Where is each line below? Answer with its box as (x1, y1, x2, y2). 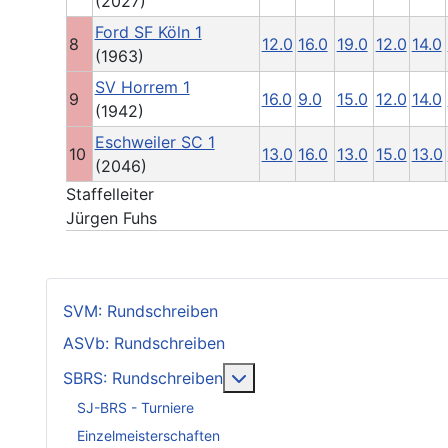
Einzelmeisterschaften (77, 426, 220, 444)
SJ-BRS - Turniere (77, 398, 194, 416)
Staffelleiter (66, 184, 154, 205)
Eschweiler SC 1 (94, 132, 215, 153)
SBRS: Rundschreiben (63, 368, 223, 389)
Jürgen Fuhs (66, 208, 157, 229)
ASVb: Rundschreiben (63, 333, 225, 354)
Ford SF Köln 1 (94, 22, 202, 43)
